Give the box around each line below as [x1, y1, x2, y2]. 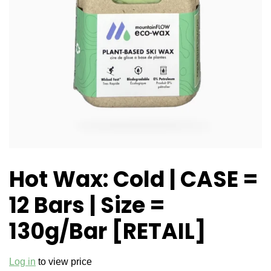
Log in [9, 256, 36, 267]
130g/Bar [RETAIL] [9, 216, 206, 247]
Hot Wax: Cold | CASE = [9, 164, 258, 195]
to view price [36, 256, 92, 267]
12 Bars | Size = [9, 190, 165, 221]
